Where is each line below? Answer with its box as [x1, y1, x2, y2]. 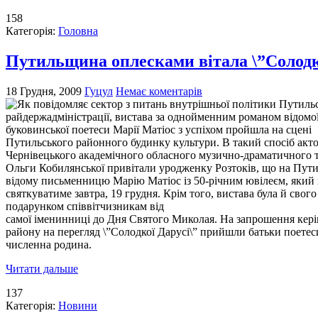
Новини [58, 299, 97, 312]
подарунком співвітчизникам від [6, 199, 164, 212]
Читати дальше [6, 262, 78, 275]
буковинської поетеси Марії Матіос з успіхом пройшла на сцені [6, 123, 312, 136]
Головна [58, 24, 98, 37]
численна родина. [6, 238, 92, 251]
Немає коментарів [116, 84, 202, 97]
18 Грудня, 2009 [6, 84, 82, 97]
